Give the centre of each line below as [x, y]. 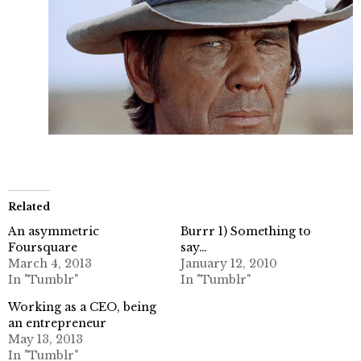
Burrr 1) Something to [246, 232]
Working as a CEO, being [82, 307]
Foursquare [43, 248]
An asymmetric [54, 232]
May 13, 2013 [46, 340]
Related [29, 207]
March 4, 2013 [50, 264]
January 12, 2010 [229, 264]
